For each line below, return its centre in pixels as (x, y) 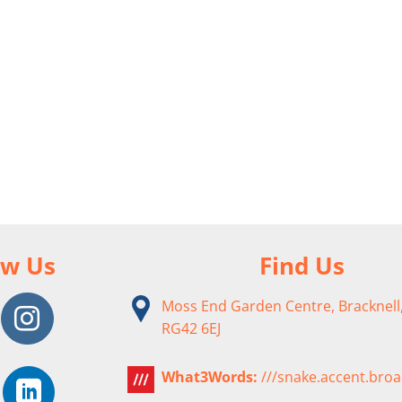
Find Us (301, 267)
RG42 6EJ (191, 329)
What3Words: (210, 376)
